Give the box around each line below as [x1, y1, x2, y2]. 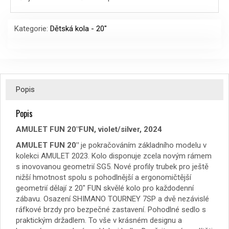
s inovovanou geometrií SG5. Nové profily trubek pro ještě [16, 162, 209, 172]
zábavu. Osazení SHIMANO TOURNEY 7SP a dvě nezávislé [16, 194, 209, 204]
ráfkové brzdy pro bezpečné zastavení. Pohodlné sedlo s [16, 205, 206, 215]
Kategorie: [14, 24, 50, 34]
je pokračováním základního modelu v [79, 141, 207, 150]
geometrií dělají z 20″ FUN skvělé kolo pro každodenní [16, 184, 194, 193]
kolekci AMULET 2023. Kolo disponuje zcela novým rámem [16, 151, 212, 161]
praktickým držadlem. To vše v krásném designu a [16, 216, 182, 225]
